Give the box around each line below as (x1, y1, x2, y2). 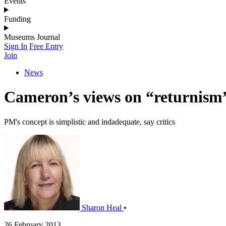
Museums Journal (4, 32, 60, 41)
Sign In (4, 41, 27, 50)
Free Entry (29, 41, 63, 50)
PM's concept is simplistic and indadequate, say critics (4, 117, 175, 126)
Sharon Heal (82, 203, 122, 212)
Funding (4, 14, 31, 23)
